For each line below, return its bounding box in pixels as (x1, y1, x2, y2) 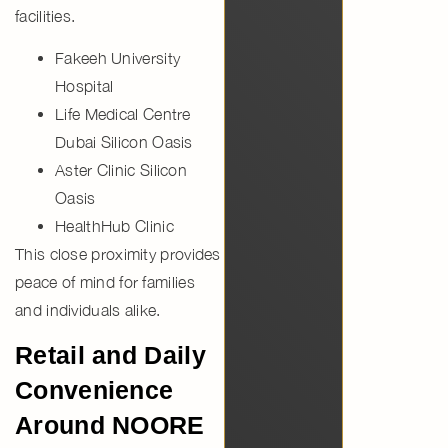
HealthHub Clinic (55, 216, 174, 235)
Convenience (15, 376, 174, 405)
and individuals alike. (15, 300, 161, 319)
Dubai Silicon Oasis (55, 132, 193, 151)
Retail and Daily (15, 341, 206, 370)
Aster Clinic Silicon (55, 160, 188, 179)
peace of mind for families (15, 272, 195, 291)
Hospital (55, 76, 114, 95)
